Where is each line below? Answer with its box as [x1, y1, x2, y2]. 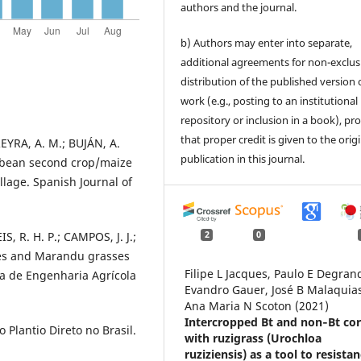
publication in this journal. [180, 151, 305, 166]
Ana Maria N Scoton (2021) [185, 298, 330, 314]
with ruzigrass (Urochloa [185, 330, 322, 346]
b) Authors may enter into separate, [180, 35, 353, 50]
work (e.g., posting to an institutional [180, 93, 359, 108]
